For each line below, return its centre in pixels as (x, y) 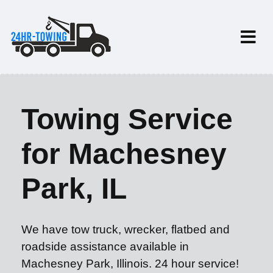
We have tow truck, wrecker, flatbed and (126, 229)
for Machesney (124, 154)
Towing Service (127, 119)
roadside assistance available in (105, 246)
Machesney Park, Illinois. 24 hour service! (130, 264)
